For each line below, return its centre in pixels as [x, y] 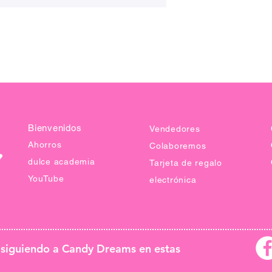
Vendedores [175, 128]
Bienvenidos [55, 127]
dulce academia [62, 161]
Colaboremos [178, 145]
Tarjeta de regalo [186, 162]
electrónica [173, 179]
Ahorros [45, 144]
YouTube [46, 178]
